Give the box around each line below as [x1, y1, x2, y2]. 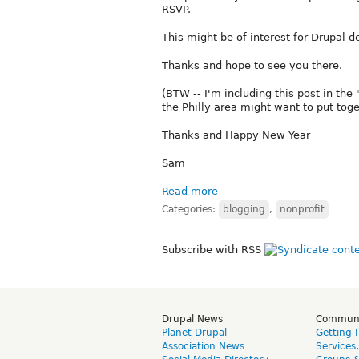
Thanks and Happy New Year [162, 128, 310, 141]
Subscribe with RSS [162, 243, 264, 256]
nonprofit [280, 203, 325, 215]
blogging [223, 203, 265, 215]
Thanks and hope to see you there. [162, 58, 342, 71]
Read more [162, 184, 218, 197]
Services [316, 340, 356, 352]
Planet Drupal [162, 326, 227, 338]
